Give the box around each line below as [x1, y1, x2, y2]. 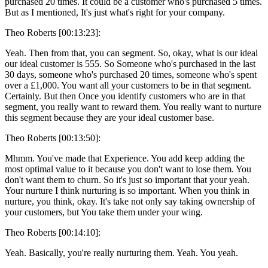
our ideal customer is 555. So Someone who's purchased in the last [5, 58, 255, 69]
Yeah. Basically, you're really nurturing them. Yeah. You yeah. [5, 247, 238, 258]
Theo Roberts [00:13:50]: [5, 132, 100, 143]
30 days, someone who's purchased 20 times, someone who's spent [5, 69, 257, 80]
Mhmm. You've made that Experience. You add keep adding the [5, 153, 245, 163]
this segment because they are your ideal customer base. [5, 112, 214, 123]
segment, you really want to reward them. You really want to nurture [5, 101, 261, 112]
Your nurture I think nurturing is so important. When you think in [5, 185, 249, 196]
